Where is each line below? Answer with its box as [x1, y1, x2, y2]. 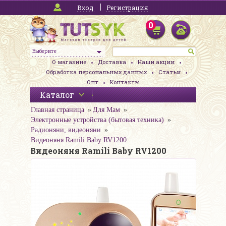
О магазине [51, 58, 86, 66]
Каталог [40, 89, 74, 100]
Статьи [158, 68, 181, 76]
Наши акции [137, 58, 175, 66]
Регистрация [106, 4, 148, 12]
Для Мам [93, 106, 120, 114]
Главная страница [31, 106, 84, 114]
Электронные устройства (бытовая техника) [31, 116, 164, 124]
